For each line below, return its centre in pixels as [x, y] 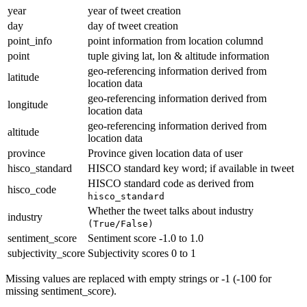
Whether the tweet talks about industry [171, 211]
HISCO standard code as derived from [171, 184]
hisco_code [32, 190]
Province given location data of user [165, 153]
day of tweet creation [133, 26]
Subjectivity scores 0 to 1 [142, 254]
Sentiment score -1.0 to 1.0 [146, 238]
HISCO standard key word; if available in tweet [191, 169]
